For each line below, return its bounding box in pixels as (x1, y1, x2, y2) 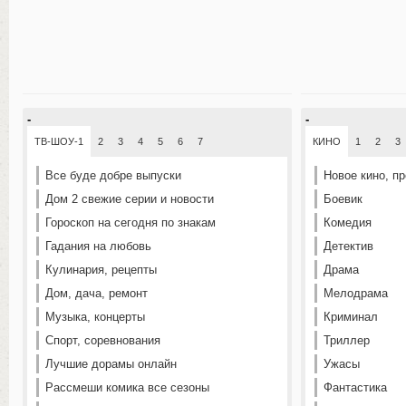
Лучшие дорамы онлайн (45, 357, 177, 371)
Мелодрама (324, 286, 388, 300)
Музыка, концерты (45, 310, 145, 324)
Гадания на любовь (45, 239, 151, 253)
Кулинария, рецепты (45, 263, 157, 276)
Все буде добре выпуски (45, 169, 181, 182)
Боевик (324, 192, 362, 206)
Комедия (324, 216, 372, 229)
